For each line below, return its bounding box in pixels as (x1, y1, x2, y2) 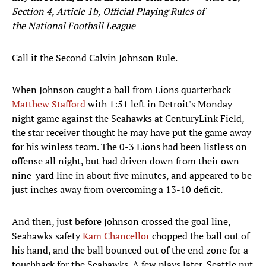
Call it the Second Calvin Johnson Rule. (12, 51, 178, 65)
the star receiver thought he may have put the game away (12, 126, 251, 140)
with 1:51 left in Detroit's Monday (85, 97, 232, 111)
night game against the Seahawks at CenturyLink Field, (12, 112, 244, 125)
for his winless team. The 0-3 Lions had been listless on (12, 140, 247, 154)
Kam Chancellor (83, 229, 150, 243)
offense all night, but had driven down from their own (12, 154, 239, 168)
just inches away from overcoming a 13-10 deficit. (12, 183, 223, 197)
